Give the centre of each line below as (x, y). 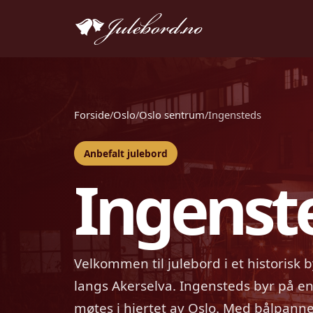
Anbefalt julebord (126, 153)
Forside (92, 114)
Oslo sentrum (172, 114)
